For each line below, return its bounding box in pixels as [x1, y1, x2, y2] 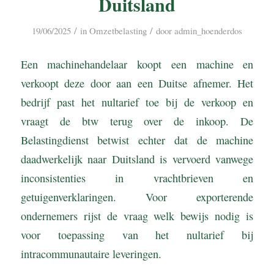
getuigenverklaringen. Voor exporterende [20, 189, 254, 204]
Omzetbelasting [89, 24, 147, 37]
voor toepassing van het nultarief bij [20, 227, 254, 242]
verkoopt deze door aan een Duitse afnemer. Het [20, 75, 254, 91]
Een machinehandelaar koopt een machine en [20, 56, 254, 72]
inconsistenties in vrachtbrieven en [20, 170, 254, 185]
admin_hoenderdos [174, 24, 242, 37]
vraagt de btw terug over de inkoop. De [20, 113, 254, 128]
